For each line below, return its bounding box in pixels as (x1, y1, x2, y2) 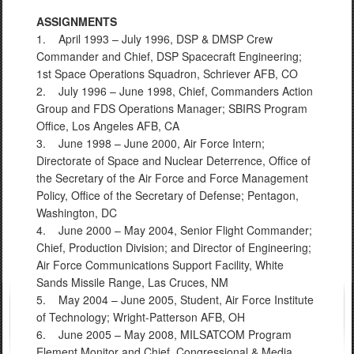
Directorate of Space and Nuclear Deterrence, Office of (36, 153, 311, 168)
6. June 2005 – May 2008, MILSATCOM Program (36, 326, 292, 342)
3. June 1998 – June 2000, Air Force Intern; (36, 135, 265, 151)
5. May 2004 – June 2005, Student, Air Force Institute (36, 292, 314, 307)
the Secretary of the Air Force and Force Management (36, 170, 308, 186)
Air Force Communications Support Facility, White (36, 257, 284, 273)
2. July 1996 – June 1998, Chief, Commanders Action (36, 83, 313, 99)
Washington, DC (36, 205, 117, 220)
